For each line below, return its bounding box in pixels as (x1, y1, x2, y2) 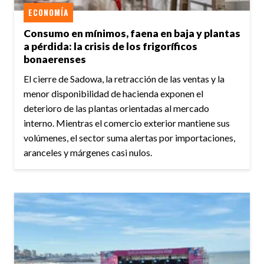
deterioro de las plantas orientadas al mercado (24, 103, 209, 114)
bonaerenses (24, 53, 86, 66)
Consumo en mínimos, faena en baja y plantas (24, 27, 240, 40)
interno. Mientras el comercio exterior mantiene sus (24, 117, 230, 129)
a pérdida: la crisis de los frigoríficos (24, 40, 197, 53)
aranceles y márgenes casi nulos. (24, 147, 152, 159)
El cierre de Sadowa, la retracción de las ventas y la (24, 73, 225, 85)
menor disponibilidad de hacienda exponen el (24, 88, 203, 100)
